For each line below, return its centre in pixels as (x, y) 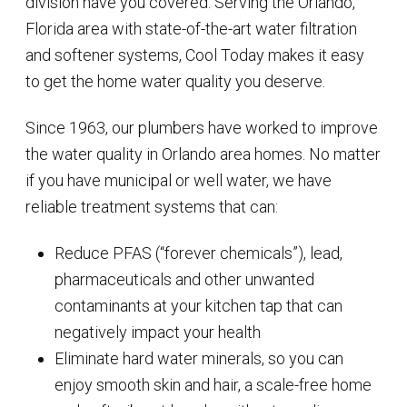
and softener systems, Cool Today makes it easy (195, 55)
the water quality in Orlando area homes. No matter (203, 154)
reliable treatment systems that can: (152, 206)
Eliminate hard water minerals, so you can (199, 358)
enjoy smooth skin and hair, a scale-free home (213, 384)
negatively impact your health (158, 332)
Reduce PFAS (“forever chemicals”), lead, (199, 253)
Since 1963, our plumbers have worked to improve (202, 127)
